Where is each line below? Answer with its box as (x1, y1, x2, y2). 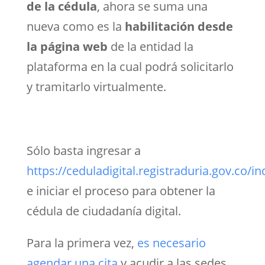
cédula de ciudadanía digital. (26, 202, 181, 219)
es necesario (137, 234, 206, 251)
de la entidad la (107, 38, 193, 54)
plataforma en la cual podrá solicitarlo (26, 58, 234, 75)
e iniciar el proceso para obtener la (26, 182, 215, 199)
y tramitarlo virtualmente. (26, 78, 166, 95)
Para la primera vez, (26, 234, 134, 251)
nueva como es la (26, 18, 125, 34)
